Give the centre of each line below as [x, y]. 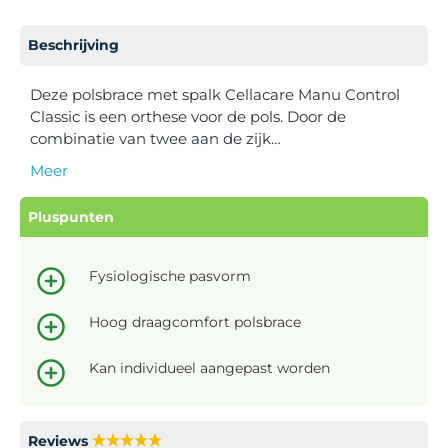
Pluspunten [71, 216]
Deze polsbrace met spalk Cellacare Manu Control [215, 94]
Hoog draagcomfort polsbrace [195, 321]
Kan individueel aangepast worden [209, 367]
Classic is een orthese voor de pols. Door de [188, 116]
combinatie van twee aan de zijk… [155, 138]
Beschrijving [73, 44]
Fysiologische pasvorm [170, 275]
